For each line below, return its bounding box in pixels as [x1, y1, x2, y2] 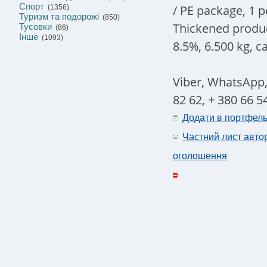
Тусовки [19, 21, 52, 32]
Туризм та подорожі [19, 11, 99, 21]
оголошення [173, 151, 227, 161]
